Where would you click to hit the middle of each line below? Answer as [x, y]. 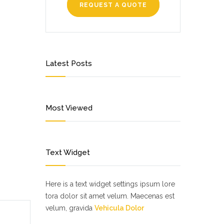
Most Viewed [69, 108]
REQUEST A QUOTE [113, 5]
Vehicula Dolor [119, 208]
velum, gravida [70, 208]
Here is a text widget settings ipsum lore [110, 184]
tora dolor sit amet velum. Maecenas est [110, 196]
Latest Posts [69, 63]
